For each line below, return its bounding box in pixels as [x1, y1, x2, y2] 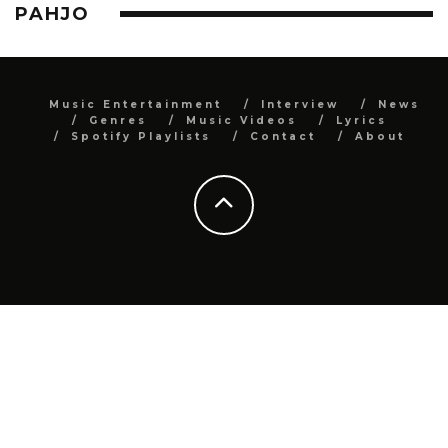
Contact [249, 129, 316, 143]
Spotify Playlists [70, 129, 211, 143]
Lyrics [335, 113, 387, 127]
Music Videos [185, 113, 297, 127]
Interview [260, 97, 339, 111]
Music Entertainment [48, 97, 222, 111]
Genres [88, 113, 147, 127]
